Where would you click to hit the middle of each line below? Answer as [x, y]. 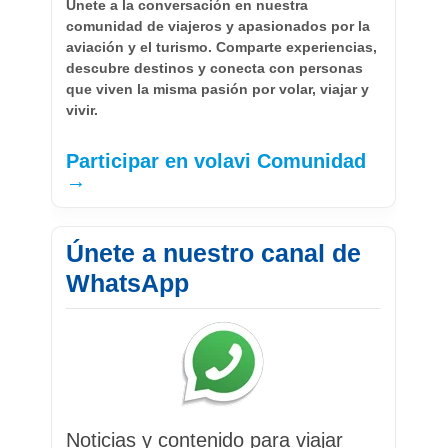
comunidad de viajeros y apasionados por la [218, 25]
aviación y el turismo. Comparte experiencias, [222, 46]
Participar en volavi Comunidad [216, 160]
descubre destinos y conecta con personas [215, 67]
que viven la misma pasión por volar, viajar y [218, 88]
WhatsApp [128, 282]
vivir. [82, 109]
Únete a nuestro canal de [214, 252]
